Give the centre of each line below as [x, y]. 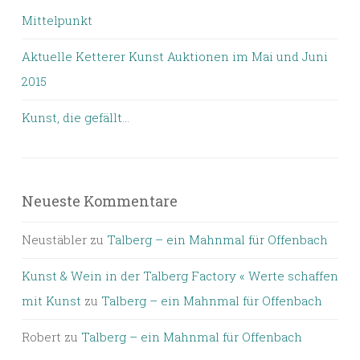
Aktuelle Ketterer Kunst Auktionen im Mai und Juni [175, 57]
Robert [41, 337]
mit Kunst [51, 301]
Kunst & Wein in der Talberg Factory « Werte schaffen [180, 276]
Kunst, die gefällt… [76, 118]
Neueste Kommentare [100, 201]
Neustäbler [54, 240]
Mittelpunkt [57, 20]
